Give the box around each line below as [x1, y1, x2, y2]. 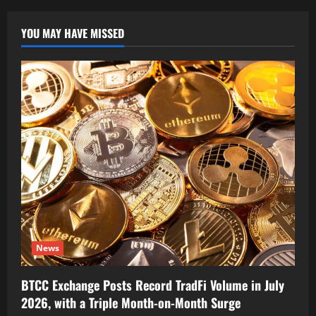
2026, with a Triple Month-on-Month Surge [21, 293, 241, 312]
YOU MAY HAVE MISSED [21, 25, 124, 42]
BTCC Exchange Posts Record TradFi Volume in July [21, 276, 284, 294]
